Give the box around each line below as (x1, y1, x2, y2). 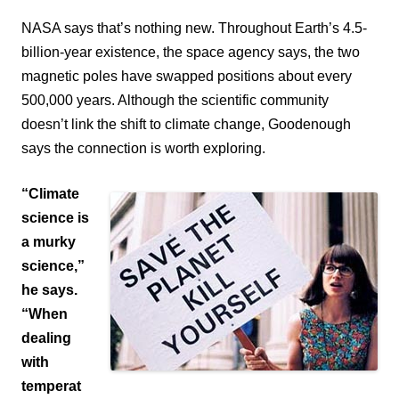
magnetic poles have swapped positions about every (21, 68, 352, 84)
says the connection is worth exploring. (21, 140, 265, 156)
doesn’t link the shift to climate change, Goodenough (21, 116, 351, 132)
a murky (21, 233, 76, 249)
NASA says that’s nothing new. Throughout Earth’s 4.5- (21, 20, 367, 36)
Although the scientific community (118, 92, 329, 108)
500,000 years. (21, 92, 118, 108)
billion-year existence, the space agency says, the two (21, 44, 360, 60)
